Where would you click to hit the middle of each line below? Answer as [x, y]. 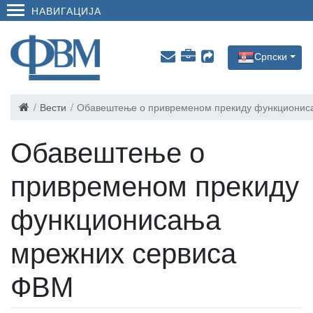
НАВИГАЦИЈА [66, 10]
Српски [271, 56]
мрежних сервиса [123, 251]
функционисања [116, 218]
